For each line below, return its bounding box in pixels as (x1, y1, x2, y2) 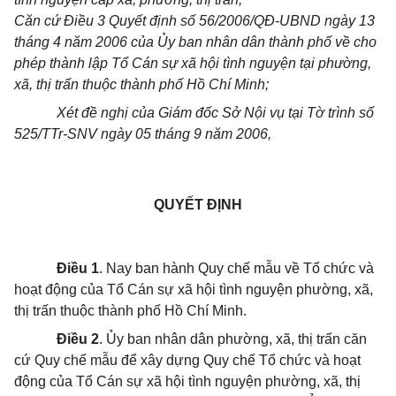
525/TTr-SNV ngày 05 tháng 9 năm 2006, (14, 126, 271, 141)
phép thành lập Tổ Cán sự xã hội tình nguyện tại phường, (14, 56, 371, 71)
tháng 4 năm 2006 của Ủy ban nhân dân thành (14, 34, 308, 49)
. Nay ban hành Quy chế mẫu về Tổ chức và (99, 261, 374, 276)
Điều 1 (57, 261, 99, 276)
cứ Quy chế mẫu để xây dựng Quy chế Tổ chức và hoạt (14, 353, 361, 368)
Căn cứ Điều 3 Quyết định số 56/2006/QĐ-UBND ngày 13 (14, 13, 375, 28)
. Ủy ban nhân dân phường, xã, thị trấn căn (99, 331, 367, 346)
